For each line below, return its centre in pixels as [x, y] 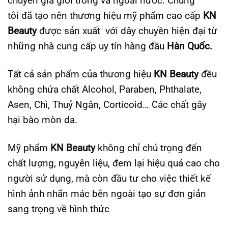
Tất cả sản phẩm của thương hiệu [81, 74]
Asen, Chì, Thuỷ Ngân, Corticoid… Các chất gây [107, 104]
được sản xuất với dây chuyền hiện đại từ [127, 31]
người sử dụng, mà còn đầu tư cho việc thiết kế [109, 178]
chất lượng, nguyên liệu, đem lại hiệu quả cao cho [114, 163]
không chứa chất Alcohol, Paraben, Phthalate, [105, 89]
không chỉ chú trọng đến [149, 148]
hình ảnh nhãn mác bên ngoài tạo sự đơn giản [107, 193]
